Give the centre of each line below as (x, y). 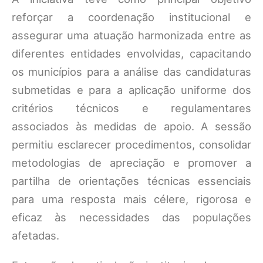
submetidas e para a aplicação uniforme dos (131, 90)
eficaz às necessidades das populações (131, 218)
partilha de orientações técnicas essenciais (131, 181)
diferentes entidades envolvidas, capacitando (131, 54)
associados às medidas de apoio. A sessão (131, 127)
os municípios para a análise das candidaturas (131, 72)
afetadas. (36, 236)
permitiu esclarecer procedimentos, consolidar (131, 145)
